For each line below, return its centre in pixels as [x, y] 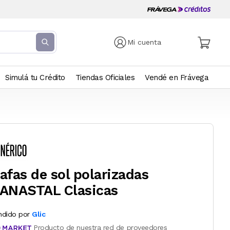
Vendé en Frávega [177, 78]
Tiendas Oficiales [105, 78]
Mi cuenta [145, 42]
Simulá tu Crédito [35, 78]
